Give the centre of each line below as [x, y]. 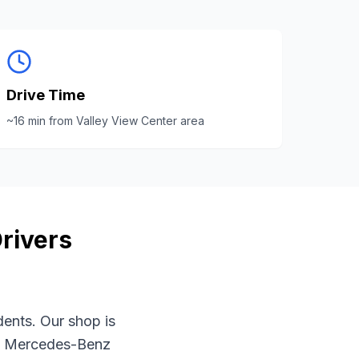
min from [50, 121]
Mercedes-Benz [57, 344]
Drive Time [46, 95]
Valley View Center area [140, 121]
